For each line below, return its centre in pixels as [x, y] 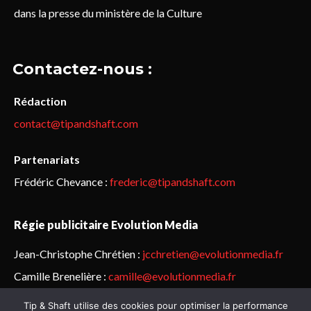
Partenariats [47, 160]
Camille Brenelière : [61, 276]
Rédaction [40, 101]
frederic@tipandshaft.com [173, 182]
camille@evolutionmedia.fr [172, 276]
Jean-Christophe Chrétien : [78, 254]
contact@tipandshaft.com [76, 124]
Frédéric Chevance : [62, 182]
